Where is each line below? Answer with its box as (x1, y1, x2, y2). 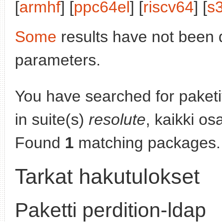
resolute (89, 111, 146, 128)
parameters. (15, 51, 101, 69)
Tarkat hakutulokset (15, 164, 200, 188)
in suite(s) (15, 111, 89, 128)
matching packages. (74, 134, 221, 152)
